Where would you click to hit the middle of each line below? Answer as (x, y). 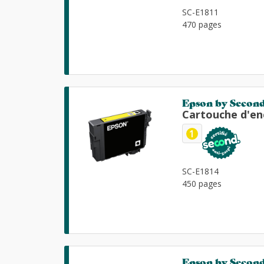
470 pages (202, 25)
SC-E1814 (201, 171)
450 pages (202, 184)
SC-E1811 (201, 12)
